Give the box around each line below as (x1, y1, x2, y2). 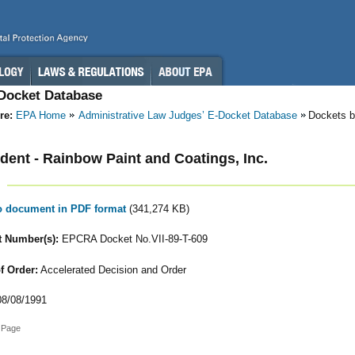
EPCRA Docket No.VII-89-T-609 (58, 233, 208, 246)
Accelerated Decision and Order (37, 263, 186, 276)
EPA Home (16, 109, 66, 121)
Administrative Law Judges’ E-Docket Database (78, 109, 297, 121)
